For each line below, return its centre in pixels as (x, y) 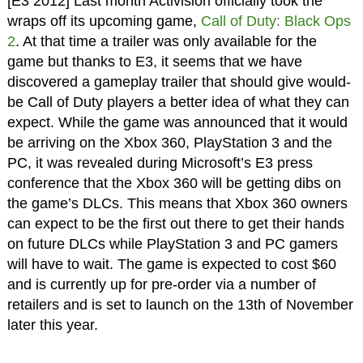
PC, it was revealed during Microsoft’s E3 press (160, 163)
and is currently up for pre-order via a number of (161, 285)
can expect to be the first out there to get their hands (175, 224)
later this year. (52, 325)
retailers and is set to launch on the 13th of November (180, 305)
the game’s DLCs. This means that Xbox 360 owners (177, 204)
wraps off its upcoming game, (104, 21)
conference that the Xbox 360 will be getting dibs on (174, 184)
